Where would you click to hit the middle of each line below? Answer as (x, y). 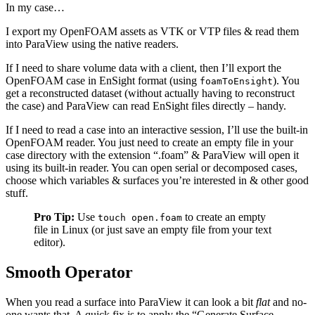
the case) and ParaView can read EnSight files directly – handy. (146, 105)
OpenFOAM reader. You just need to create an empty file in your (149, 142)
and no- (288, 302)
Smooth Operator (69, 272)
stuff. (17, 193)
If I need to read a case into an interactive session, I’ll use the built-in (157, 129)
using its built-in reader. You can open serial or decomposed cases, (152, 167)
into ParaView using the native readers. (92, 44)
